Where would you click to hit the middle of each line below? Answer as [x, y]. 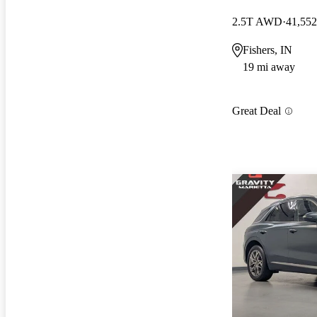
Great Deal [257, 111]
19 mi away [269, 67]
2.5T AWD [257, 21]
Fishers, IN [267, 50]
